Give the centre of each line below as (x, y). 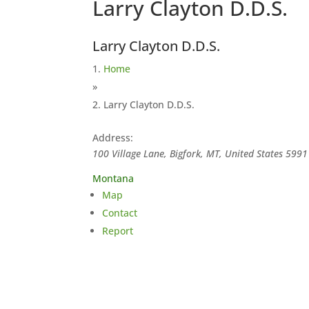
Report (118, 231)
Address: (113, 138)
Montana (116, 178)
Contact (120, 213)
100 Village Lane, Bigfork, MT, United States (188, 153)
